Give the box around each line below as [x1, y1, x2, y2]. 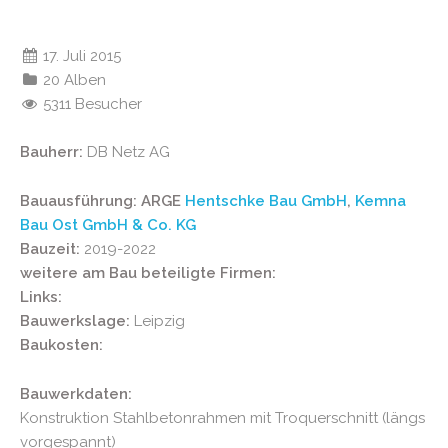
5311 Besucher [39, 95, 143, 113]
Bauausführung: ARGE [20, 192, 185, 210]
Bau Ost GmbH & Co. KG [20, 216, 196, 234]
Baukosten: [20, 336, 103, 354]
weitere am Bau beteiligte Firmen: [20, 264, 276, 282]
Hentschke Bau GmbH [185, 192, 347, 210]
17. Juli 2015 [39, 47, 122, 65]
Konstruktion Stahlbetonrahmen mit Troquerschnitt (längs [20, 409, 425, 427]
